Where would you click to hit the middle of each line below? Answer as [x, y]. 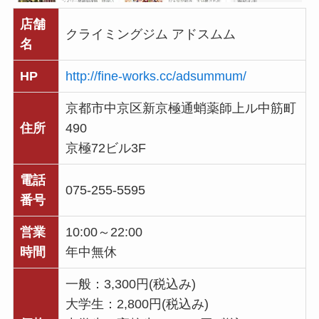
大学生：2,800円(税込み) [137, 304]
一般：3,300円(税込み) [130, 284]
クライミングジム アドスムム [150, 35]
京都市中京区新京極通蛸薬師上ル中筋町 [181, 109]
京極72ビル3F [105, 148]
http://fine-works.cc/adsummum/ [156, 77]
